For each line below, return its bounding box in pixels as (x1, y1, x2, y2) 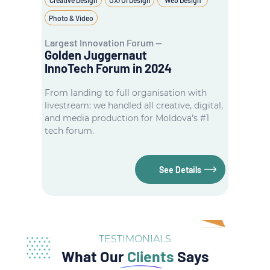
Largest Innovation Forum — (45, 37, 162, 48)
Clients (127, 247, 174, 265)
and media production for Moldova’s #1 (45, 113, 209, 124)
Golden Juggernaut (45, 48, 147, 62)
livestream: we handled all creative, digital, (45, 100, 223, 111)
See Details (159, 164, 201, 175)
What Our (61, 247, 127, 265)
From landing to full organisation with (45, 87, 207, 98)
